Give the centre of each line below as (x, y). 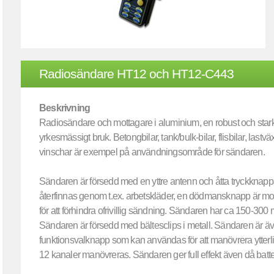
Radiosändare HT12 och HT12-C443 (136, 74)
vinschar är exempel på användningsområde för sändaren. (152, 152)
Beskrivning (65, 108)
